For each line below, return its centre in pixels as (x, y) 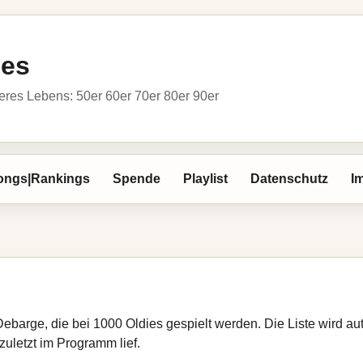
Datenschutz (289, 179)
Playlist (205, 179)
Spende (137, 179)
